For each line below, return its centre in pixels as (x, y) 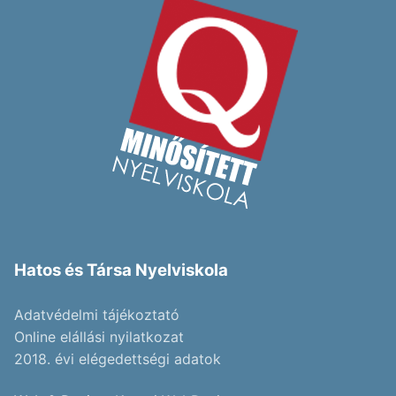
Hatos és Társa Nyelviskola (121, 270)
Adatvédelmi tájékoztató (97, 314)
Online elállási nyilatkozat (99, 336)
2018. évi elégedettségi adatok (118, 358)
